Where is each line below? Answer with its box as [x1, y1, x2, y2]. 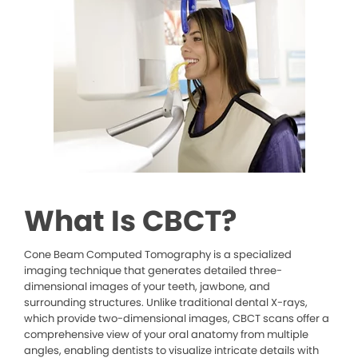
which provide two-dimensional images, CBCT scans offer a [24, 311, 329, 327]
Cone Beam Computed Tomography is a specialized [24, 247, 292, 263]
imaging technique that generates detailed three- [24, 263, 282, 279]
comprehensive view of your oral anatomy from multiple [24, 327, 308, 343]
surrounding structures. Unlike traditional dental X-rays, [24, 295, 308, 311]
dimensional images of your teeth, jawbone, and [24, 279, 270, 295]
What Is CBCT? [24, 201, 237, 242]
